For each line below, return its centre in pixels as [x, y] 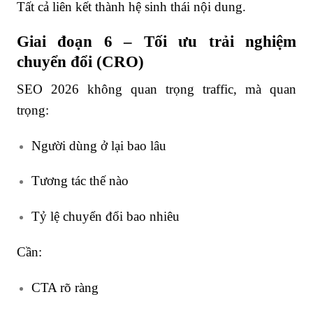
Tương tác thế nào [80, 181]
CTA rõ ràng [65, 287]
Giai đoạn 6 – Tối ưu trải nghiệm [156, 42]
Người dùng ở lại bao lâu [99, 145]
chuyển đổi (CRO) [80, 62]
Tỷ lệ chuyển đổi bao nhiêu [105, 217]
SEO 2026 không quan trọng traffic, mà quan [156, 89]
